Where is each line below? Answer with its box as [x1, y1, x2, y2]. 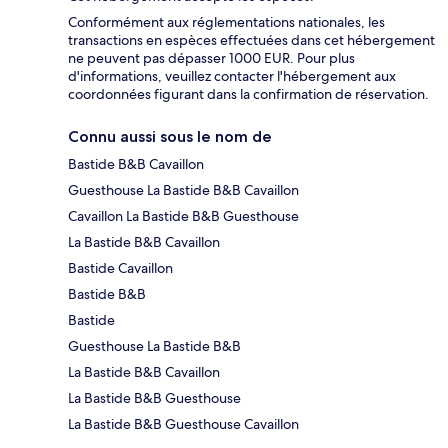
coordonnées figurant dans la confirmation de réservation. [68, 85, 429, 104]
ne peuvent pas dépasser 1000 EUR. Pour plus [68, 49, 355, 68]
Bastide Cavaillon [68, 259, 173, 278]
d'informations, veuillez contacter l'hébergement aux [68, 67, 396, 86]
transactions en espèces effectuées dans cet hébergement [68, 31, 435, 50]
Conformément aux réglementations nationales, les [68, 13, 385, 32]
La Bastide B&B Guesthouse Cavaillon [68, 415, 299, 434]
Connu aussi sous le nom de [68, 127, 272, 147]
